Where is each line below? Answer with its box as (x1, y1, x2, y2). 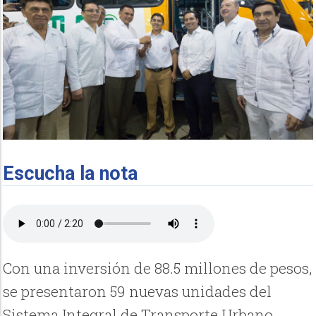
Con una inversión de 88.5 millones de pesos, (3, 258, 312, 279)
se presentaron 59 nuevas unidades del (3, 281, 272, 302)
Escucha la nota (3, 162, 138, 186)
